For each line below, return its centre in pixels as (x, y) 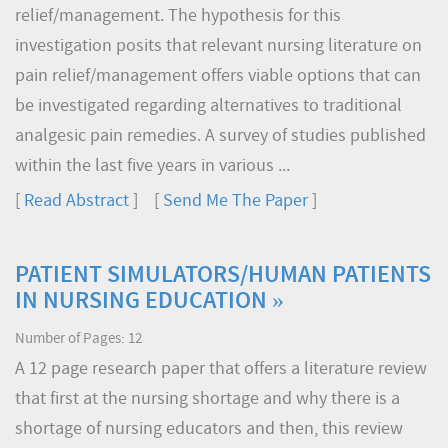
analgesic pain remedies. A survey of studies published (220, 136)
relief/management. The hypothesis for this (178, 16)
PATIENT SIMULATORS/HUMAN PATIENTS (223, 276)
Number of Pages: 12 (78, 339)
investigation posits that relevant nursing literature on (218, 46)
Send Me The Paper (235, 201)
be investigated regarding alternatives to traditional (208, 106)
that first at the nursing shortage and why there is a (207, 399)
